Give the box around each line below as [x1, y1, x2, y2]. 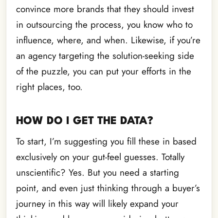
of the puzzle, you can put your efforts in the [16, 65, 191, 78]
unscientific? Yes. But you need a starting [16, 166, 179, 180]
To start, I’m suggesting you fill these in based [16, 135, 197, 148]
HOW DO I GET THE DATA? [16, 116, 153, 127]
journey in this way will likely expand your [16, 197, 179, 211]
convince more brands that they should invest [16, 2, 194, 16]
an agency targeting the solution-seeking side [16, 49, 194, 63]
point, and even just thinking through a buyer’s [16, 182, 200, 195]
